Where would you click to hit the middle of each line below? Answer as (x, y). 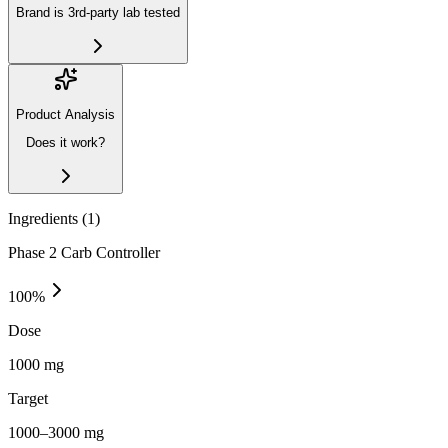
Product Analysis (65, 114)
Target (28, 398)
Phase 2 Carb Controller (84, 252)
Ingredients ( (47, 218)
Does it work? (65, 143)
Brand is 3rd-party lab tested (98, 13)
